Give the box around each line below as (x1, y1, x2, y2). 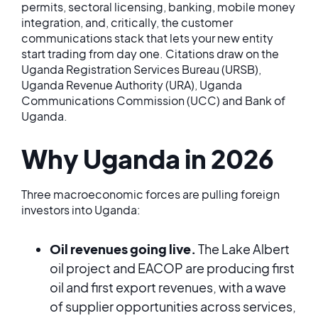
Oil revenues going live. (50, 241, 196, 257)
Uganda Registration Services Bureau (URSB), (21, 62, 261, 77)
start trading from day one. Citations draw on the (21, 46, 279, 61)
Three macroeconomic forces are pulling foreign (21, 187, 280, 202)
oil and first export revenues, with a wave (50, 279, 286, 295)
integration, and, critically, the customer (21, 15, 233, 30)
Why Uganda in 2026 (21, 143, 274, 175)
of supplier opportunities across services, (50, 298, 296, 314)
